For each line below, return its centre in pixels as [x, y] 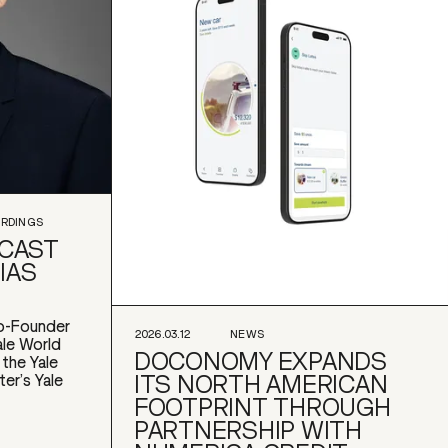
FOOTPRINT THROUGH [262, 407]
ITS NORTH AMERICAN [261, 384]
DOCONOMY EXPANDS [260, 361]
